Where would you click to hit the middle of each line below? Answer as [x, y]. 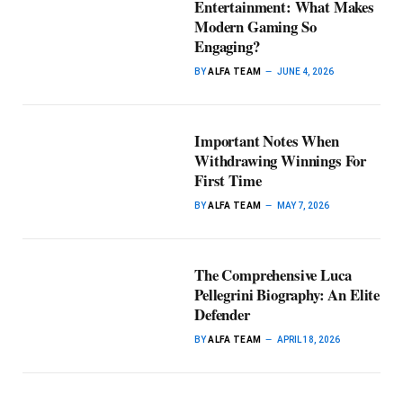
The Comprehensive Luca [273, 275]
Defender [222, 314]
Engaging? [227, 46]
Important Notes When [267, 141]
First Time [228, 180]
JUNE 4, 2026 [305, 72]
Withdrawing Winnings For [281, 161]
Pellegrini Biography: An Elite [287, 295]
